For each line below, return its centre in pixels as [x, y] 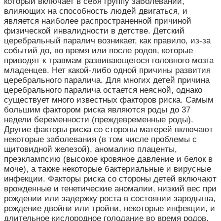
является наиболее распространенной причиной [98, 21]
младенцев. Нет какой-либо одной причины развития [107, 70]
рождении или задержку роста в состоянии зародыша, [110, 198]
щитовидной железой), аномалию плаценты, [91, 149]
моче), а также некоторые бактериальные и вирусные [108, 169]
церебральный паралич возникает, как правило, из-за [107, 40]
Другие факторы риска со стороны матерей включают [109, 129]
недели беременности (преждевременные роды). [99, 119]
